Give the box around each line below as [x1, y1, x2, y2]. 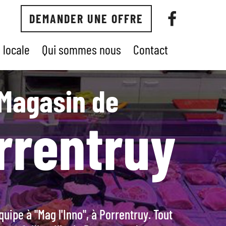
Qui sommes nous [42, 41, 121, 57]
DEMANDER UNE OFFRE [29, 11, 143, 26]
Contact [133, 41, 168, 57]
